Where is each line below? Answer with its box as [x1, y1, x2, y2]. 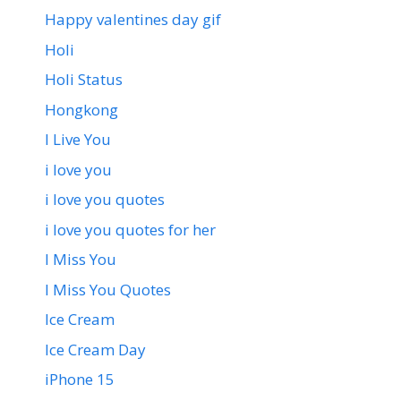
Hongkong [45, 98, 118, 120]
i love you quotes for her [45, 218, 216, 240]
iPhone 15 [45, 369, 115, 390]
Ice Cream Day [45, 338, 146, 360]
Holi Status [45, 69, 123, 90]
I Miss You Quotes [45, 278, 171, 300]
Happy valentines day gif [45, 9, 221, 30]
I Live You [45, 129, 111, 150]
